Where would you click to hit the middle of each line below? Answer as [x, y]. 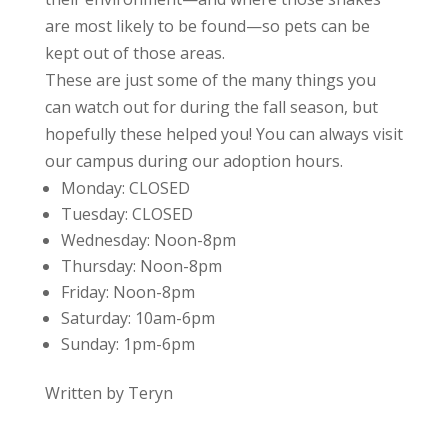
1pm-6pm [158, 344]
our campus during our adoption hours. [193, 161]
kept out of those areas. [134, 53]
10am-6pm [174, 318]
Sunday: [91, 344]
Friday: [86, 292]
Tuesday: [96, 214]
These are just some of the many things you [210, 80]
